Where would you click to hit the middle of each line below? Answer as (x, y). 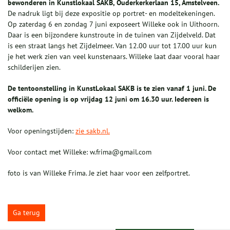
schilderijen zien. (34, 68)
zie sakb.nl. (93, 131)
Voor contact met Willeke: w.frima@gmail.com (80, 152)
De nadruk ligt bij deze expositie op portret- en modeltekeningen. (111, 14)
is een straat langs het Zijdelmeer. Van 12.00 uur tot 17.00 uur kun (112, 46)
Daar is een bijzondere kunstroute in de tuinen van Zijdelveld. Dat (112, 35)
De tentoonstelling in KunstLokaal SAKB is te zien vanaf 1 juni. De (112, 89)
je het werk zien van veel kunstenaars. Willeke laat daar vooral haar (114, 57)
